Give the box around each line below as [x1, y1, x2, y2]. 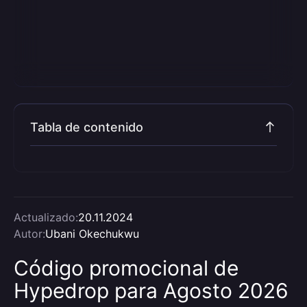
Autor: [14, 227, 45, 241]
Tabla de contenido [30, 120, 143, 134]
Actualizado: [14, 210, 78, 224]
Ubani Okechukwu [45, 227, 139, 241]
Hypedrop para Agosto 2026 [14, 278, 288, 303]
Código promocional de [14, 256, 238, 280]
